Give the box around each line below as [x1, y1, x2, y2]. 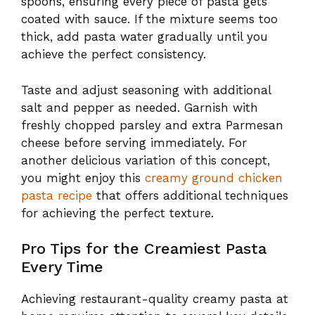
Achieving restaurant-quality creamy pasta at [21, 292, 288, 307]
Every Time [21, 258, 103, 276]
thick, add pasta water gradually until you [21, 30, 268, 44]
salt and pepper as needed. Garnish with [21, 100, 258, 115]
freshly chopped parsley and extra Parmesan [21, 117, 283, 132]
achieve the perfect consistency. [21, 47, 206, 62]
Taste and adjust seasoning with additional [21, 82, 271, 97]
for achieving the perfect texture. [21, 205, 214, 220]
